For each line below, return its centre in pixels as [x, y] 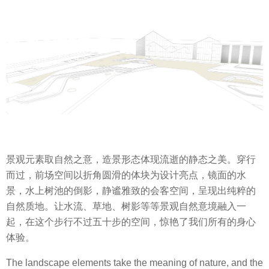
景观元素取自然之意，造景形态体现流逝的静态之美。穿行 [131, 160]
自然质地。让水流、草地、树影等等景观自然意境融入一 [126, 207]
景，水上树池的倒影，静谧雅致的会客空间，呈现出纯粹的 [131, 191]
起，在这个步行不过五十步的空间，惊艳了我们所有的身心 [131, 222]
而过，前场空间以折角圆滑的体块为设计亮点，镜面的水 [126, 175]
